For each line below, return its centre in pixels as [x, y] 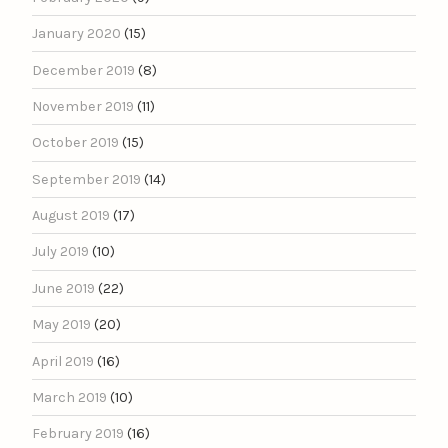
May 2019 [61, 325]
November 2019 [83, 106]
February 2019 [78, 434]
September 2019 [86, 179]
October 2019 [75, 143]
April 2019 [63, 361]
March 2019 [69, 397]
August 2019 [71, 216]
